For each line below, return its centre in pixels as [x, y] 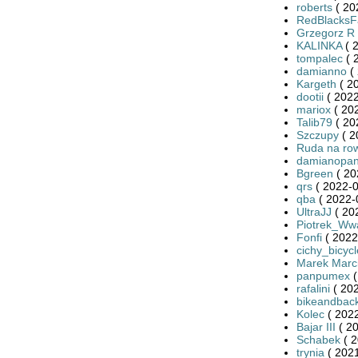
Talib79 [314, 122]
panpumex [323, 275]
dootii [310, 96]
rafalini [313, 288]
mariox [313, 109]
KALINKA [319, 45]
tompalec [319, 58]
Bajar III [316, 326]
